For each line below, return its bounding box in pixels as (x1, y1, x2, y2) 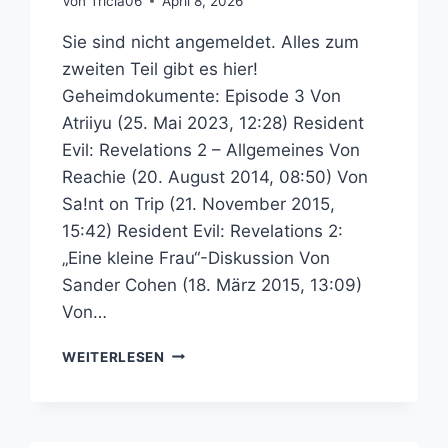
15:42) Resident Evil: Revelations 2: (62, 220, 344, 241)
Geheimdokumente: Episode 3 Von (62, 85, 342, 106)
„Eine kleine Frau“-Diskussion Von (62, 247, 331, 268)
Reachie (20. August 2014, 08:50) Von (62, 166, 369, 187)
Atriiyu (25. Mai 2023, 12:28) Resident (62, 112, 365, 133)
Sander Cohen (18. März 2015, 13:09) (62, 274, 363, 295)
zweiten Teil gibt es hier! (62, 58, 259, 79)
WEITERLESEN (62, 348, 165, 365)
